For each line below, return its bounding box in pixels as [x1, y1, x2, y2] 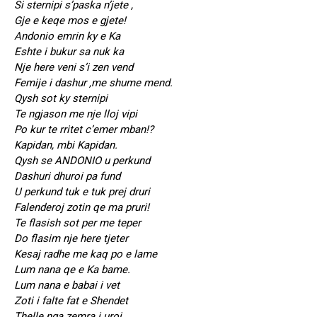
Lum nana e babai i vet [14, 279, 120, 292]
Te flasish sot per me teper [14, 217, 141, 230]
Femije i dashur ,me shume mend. [14, 76, 173, 90]
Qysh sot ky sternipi [14, 92, 108, 105]
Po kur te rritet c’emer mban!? [14, 123, 154, 137]
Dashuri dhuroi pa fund [14, 170, 120, 183]
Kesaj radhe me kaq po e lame [14, 248, 157, 261]
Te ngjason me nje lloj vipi [14, 108, 137, 121]
